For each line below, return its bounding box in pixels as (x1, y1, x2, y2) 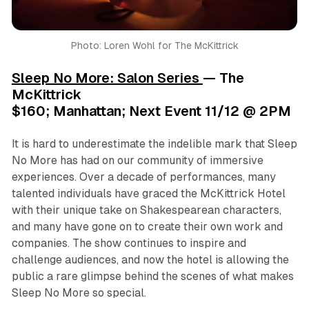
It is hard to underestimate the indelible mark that (11, 137, 265, 150)
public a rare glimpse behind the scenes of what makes (11, 269, 294, 283)
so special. (89, 286, 146, 299)
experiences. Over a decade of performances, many (11, 170, 276, 183)
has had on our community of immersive (57, 153, 263, 167)
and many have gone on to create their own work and (11, 219, 283, 233)
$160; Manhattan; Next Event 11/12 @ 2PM (11, 103, 291, 119)
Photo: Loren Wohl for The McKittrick (70, 39, 239, 51)
